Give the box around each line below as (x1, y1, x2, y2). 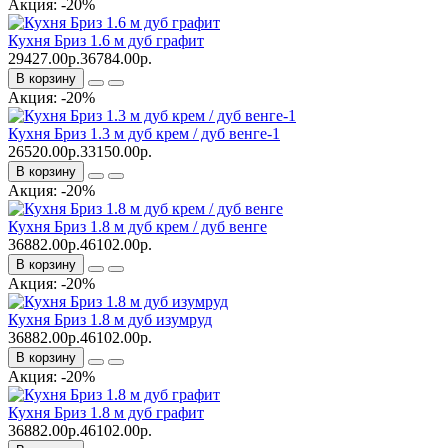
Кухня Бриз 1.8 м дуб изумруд (8, 310, 212, 328)
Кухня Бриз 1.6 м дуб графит (8, 31, 204, 49)
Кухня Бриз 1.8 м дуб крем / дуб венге (8, 217, 267, 235)
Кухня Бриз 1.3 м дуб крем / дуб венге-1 (8, 124, 280, 142)
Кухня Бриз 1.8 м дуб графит (8, 403, 204, 421)
